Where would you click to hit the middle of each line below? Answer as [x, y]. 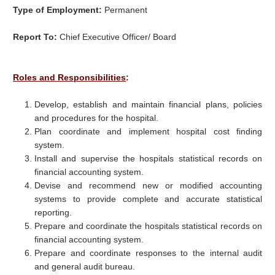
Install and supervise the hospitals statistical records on [149, 159]
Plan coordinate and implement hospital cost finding [149, 132]
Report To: [37, 37]
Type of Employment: [59, 10]
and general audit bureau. [85, 267]
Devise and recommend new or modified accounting [149, 186]
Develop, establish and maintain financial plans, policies [149, 105]
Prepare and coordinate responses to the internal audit [149, 253]
